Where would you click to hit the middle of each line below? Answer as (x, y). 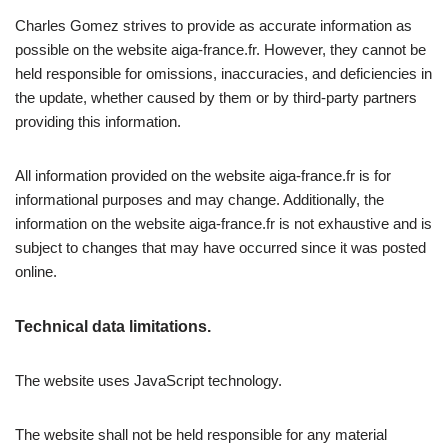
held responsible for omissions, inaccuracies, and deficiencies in (223, 74)
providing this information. (98, 122)
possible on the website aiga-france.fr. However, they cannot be (220, 50)
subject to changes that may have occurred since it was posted (220, 248)
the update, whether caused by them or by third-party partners (216, 98)
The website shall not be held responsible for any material (201, 435)
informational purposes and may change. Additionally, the (199, 200)
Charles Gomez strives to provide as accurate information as (213, 26)
